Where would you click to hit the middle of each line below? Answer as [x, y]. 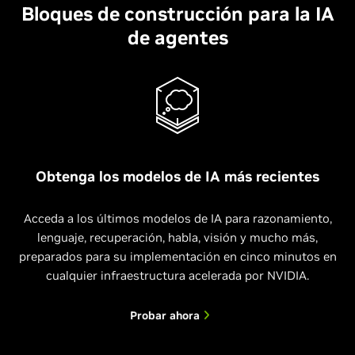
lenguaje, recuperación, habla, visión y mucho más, [177, 237]
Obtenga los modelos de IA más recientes [177, 176]
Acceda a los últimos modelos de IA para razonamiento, [177, 218]
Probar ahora [166, 315]
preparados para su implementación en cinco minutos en [177, 256]
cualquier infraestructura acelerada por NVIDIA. [177, 275]
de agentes [177, 37]
